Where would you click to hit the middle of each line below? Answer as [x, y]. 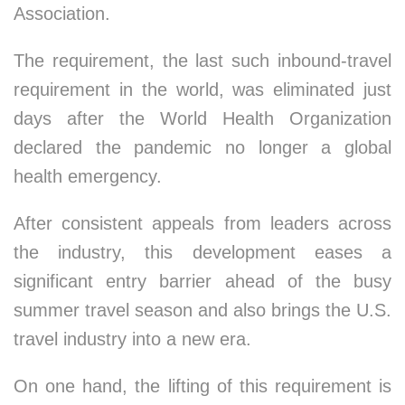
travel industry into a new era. [132, 339]
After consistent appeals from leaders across [202, 223]
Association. [62, 14]
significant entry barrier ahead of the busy [202, 281]
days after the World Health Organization [202, 118]
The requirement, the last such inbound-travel [202, 61]
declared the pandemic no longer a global [202, 147]
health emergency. [88, 176]
